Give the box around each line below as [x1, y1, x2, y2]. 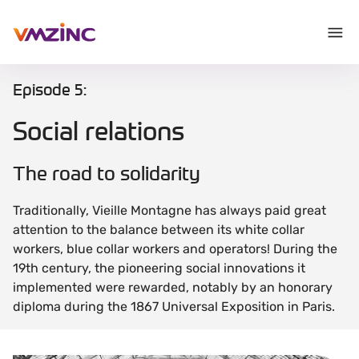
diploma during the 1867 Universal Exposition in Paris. [13, 298, 335, 314]
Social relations [13, 114, 185, 148]
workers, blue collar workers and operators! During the [13, 240, 337, 256]
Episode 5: [13, 79, 87, 100]
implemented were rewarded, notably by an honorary [13, 279, 333, 295]
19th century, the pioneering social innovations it [13, 260, 305, 276]
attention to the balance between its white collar [13, 221, 305, 237]
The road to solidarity [13, 160, 200, 186]
